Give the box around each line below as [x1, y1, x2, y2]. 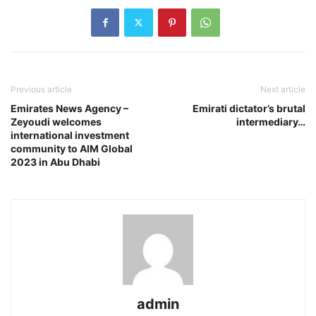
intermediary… [236, 115, 305, 128]
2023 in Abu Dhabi [11, 155, 100, 168]
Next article [260, 83, 305, 95]
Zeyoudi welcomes [11, 115, 102, 128]
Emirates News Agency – [11, 102, 128, 114]
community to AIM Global [11, 142, 133, 154]
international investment [11, 128, 129, 141]
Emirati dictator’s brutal [193, 102, 305, 114]
